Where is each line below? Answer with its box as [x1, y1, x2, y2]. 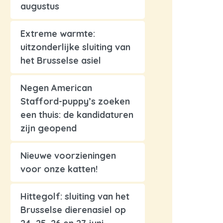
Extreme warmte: [20, 28, 95, 39]
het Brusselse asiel [20, 55, 101, 66]
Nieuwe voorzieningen [20, 150, 116, 161]
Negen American [20, 82, 92, 94]
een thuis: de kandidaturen [20, 109, 133, 120]
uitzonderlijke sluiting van [20, 41, 130, 53]
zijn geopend [20, 122, 77, 134]
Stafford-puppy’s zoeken [20, 96, 130, 107]
